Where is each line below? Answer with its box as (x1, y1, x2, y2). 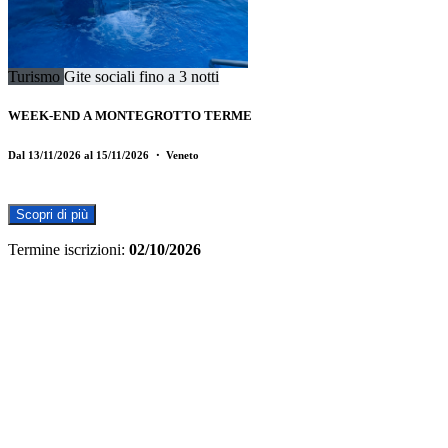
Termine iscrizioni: (8, 240, 125, 258)
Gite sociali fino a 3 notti (64, 67, 219, 85)
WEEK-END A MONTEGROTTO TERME (8, 107, 252, 123)
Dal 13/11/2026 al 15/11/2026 (8, 148, 152, 161)
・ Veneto (152, 148, 199, 161)
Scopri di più (16, 206, 88, 222)
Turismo (8, 67, 64, 85)
